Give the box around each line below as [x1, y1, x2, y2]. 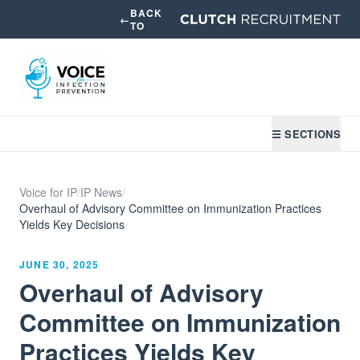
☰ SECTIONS [271, 126, 341, 141]
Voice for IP [19, 184, 77, 200]
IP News [80, 184, 122, 200]
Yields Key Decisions [19, 216, 125, 232]
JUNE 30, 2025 [19, 257, 100, 272]
